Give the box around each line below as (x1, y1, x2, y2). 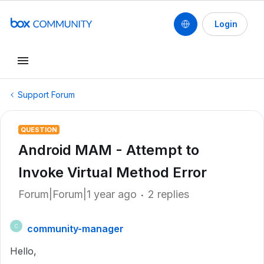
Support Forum (18, 90, 75, 100)
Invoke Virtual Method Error (18, 164, 207, 181)
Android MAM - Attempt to (18, 141, 199, 159)
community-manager (27, 223, 124, 235)
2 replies (148, 188, 189, 200)
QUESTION (21, 126, 57, 134)
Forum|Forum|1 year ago (18, 188, 137, 200)
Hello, (10, 245, 37, 257)
